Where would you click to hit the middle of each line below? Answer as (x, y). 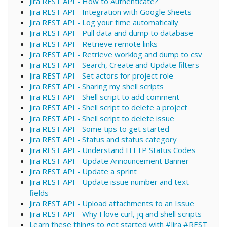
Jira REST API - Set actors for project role (101, 75)
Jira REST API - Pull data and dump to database (111, 33)
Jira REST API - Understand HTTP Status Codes (112, 150)
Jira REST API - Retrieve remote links (93, 43)
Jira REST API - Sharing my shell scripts (96, 86)
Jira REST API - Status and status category (103, 139)
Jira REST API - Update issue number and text (109, 182)
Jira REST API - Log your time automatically (104, 22)
